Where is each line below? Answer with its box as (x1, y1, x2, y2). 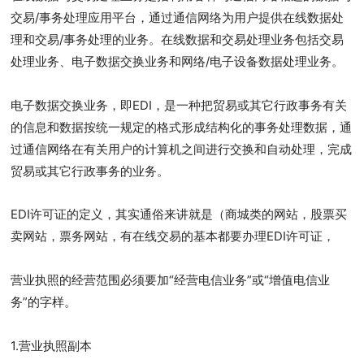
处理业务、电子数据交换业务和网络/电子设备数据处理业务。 (11, 54, 344, 69)
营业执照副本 (19, 337, 93, 353)
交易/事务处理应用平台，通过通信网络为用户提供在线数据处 (11, 10, 344, 25)
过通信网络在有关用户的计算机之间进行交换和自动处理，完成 (11, 141, 353, 157)
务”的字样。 (11, 293, 77, 310)
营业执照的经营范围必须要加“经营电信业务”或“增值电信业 (11, 271, 331, 288)
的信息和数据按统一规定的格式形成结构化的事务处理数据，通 (11, 119, 353, 135)
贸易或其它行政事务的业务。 (11, 162, 170, 179)
